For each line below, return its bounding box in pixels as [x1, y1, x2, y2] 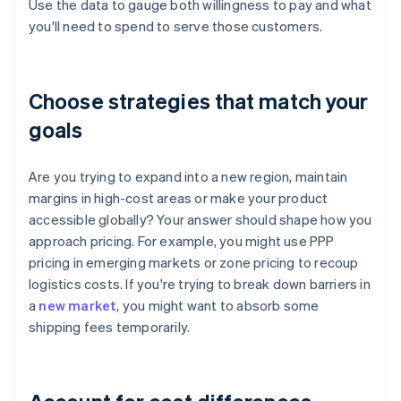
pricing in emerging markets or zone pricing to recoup [29, 253, 359, 272]
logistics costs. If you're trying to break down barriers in [29, 275, 371, 294]
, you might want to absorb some [116, 296, 320, 315]
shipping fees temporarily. [29, 318, 191, 337]
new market [38, 296, 117, 315]
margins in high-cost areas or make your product [29, 189, 328, 208]
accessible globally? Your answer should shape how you [29, 210, 372, 229]
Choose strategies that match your [29, 87, 369, 115]
